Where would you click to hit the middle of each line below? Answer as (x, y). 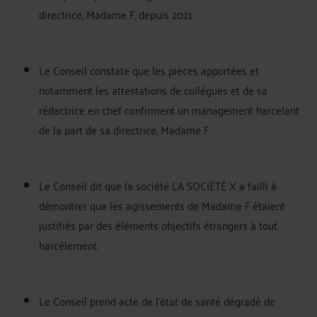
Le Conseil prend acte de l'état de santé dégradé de (157, 300)
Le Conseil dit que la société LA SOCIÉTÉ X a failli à (158, 185)
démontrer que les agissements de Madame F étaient (162, 205)
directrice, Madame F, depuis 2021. (116, 14)
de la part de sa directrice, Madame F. (125, 129)
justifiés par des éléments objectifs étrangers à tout (158, 225)
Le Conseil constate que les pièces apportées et (149, 70)
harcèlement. (69, 244)
